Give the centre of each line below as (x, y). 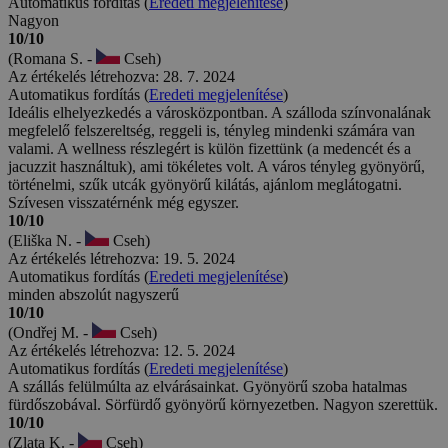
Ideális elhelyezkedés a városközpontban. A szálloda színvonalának (219, 113)
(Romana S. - (52, 59)
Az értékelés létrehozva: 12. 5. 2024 (121, 351)
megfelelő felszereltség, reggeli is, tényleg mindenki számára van (211, 131)
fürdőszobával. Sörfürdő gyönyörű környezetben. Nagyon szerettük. (223, 405)
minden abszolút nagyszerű (93, 295)
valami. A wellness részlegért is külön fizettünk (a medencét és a (209, 149)
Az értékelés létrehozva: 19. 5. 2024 (121, 259)
